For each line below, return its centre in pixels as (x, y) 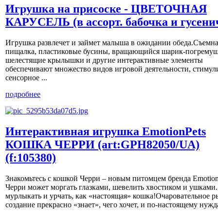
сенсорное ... (26, 78)
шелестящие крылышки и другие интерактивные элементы (104, 60)
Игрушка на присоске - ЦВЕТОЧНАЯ (106, 9)
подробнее (23, 94)
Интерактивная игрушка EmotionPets (106, 131)
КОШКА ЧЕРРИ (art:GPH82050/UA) (102, 144)
